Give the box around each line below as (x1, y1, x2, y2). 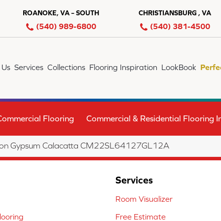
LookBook (161, 63, 197, 72)
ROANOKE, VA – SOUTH (23, 9, 99, 17)
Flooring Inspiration (89, 63, 158, 72)
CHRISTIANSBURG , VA (139, 9, 211, 17)
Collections (47, 63, 86, 72)
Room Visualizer (115, 194, 173, 204)
